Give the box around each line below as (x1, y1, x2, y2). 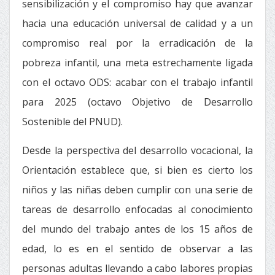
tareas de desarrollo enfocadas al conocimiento (22, 203, 253, 216)
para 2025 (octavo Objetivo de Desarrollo (22, 95, 253, 109)
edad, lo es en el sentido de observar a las (22, 242, 253, 255)
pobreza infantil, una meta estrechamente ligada (22, 56, 253, 69)
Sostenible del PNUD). (22, 115, 123, 128)
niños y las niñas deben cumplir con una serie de (22, 183, 253, 196)
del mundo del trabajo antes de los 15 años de (22, 222, 253, 236)
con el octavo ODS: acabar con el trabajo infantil (22, 76, 253, 89)
